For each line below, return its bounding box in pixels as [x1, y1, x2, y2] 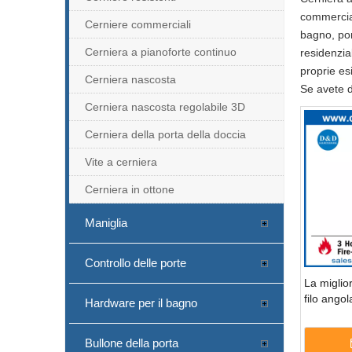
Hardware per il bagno [85, 295, 197, 310]
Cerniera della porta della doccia [85, 127, 246, 141]
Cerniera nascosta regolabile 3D [85, 100, 245, 113]
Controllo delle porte [85, 255, 186, 269]
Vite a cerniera [85, 155, 157, 168]
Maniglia [85, 215, 127, 229]
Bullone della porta [85, 335, 178, 350]
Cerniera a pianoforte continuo [85, 45, 236, 58]
